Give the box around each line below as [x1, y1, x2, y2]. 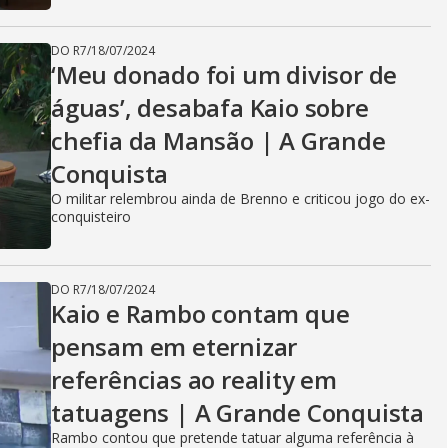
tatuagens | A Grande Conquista [51, 396, 424, 429]
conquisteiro [51, 207, 131, 226]
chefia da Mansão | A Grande [51, 124, 386, 157]
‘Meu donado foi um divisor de [51, 58, 398, 91]
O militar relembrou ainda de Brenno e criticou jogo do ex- [51, 189, 430, 208]
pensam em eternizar [51, 330, 298, 363]
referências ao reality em [51, 363, 338, 396]
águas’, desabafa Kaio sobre [51, 91, 369, 124]
